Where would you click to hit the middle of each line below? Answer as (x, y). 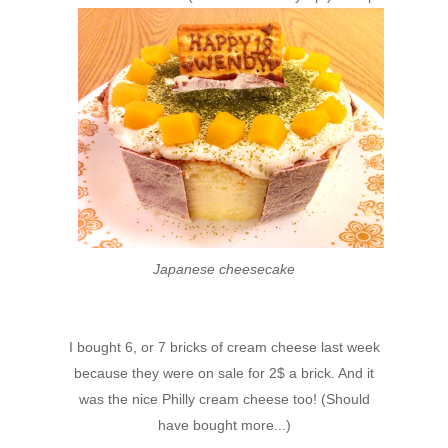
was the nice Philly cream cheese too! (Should (224, 398)
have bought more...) (224, 424)
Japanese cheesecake (224, 268)
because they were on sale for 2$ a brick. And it (224, 372)
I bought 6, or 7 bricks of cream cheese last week (224, 346)
